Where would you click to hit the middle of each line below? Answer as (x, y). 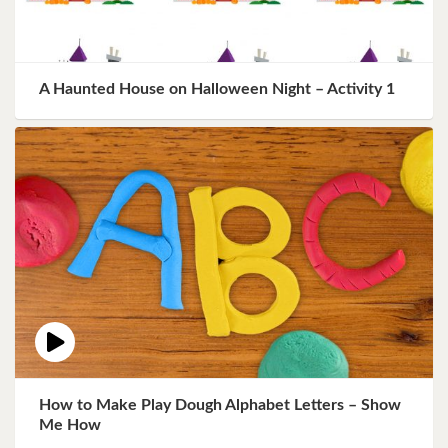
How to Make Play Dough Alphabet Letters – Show (220, 404)
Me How (70, 424)
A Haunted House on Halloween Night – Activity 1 (217, 89)
